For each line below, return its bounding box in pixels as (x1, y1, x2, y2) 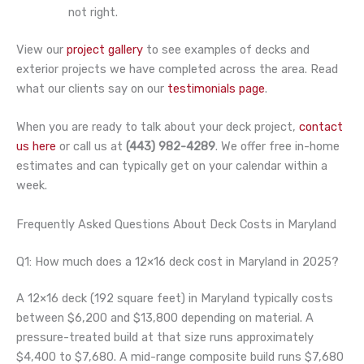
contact (299, 119, 343, 135)
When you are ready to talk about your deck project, (16, 119, 296, 135)
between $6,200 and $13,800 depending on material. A (16, 310, 314, 326)
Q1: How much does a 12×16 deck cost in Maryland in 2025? (16, 253, 339, 269)
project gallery (67, 42, 143, 58)
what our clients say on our (16, 81, 164, 97)
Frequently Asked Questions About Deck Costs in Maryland (16, 216, 336, 232)
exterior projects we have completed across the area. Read (16, 62, 338, 77)
